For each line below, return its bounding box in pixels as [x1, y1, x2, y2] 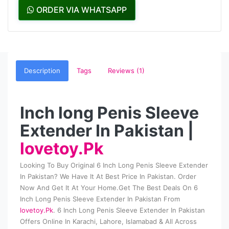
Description [24, 66, 60, 75]
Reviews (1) [108, 66, 145, 75]
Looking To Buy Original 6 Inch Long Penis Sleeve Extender [20, 161, 208, 170]
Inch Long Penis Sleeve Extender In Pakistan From [20, 195, 180, 203]
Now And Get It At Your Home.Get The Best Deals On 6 [20, 184, 198, 192]
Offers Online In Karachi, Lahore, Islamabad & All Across [20, 217, 197, 226]
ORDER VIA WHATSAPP [34, 5, 127, 15]
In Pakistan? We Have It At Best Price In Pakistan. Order [20, 172, 196, 181]
